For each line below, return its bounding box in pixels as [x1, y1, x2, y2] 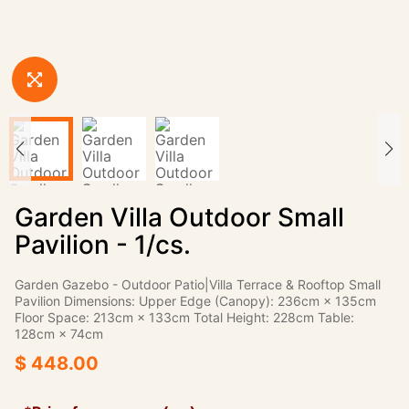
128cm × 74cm [15, 326, 103, 341]
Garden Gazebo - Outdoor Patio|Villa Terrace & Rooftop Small [15, 277, 381, 292]
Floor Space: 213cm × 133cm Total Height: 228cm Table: [15, 309, 354, 325]
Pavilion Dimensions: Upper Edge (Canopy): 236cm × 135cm [15, 293, 376, 309]
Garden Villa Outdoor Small [15, 202, 344, 233]
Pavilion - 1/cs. [15, 229, 191, 260]
